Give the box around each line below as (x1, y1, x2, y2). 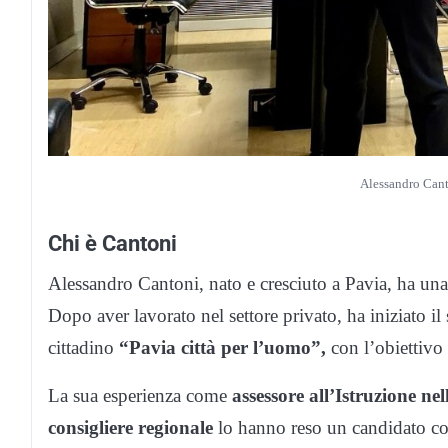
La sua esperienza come (48, 385, 232, 407)
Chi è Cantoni (48, 230, 177, 257)
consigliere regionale (48, 417, 213, 439)
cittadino (48, 337, 114, 359)
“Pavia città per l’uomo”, (114, 337, 326, 359)
